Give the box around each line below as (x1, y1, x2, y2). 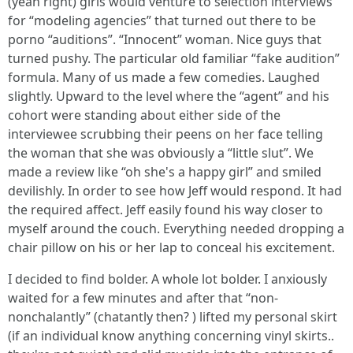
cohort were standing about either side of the (8, 106, 281, 124)
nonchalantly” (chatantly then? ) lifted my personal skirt (8, 307, 337, 325)
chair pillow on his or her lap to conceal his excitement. (8, 238, 335, 256)
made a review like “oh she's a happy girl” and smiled (8, 162, 321, 180)
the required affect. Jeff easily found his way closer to (8, 200, 323, 218)
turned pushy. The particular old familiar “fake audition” (8, 49, 340, 67)
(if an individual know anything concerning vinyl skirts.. (8, 326, 334, 344)
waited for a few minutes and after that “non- (8, 288, 278, 307)
